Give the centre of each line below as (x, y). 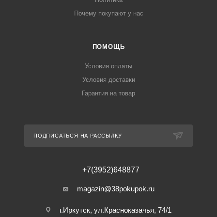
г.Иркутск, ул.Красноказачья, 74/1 (116, 210)
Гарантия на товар (108, 93)
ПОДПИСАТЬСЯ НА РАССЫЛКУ (78, 136)
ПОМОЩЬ (108, 47)
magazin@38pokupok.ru (116, 189)
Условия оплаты (108, 66)
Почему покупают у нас (108, 13)
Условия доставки (108, 80)
